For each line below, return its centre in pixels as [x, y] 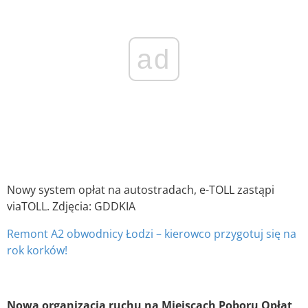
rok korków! [37, 251]
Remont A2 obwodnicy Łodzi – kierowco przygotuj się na [152, 234]
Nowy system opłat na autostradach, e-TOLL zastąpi [141, 190]
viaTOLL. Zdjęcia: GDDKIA [71, 207]
